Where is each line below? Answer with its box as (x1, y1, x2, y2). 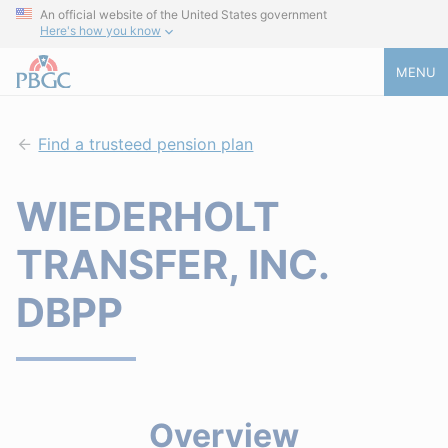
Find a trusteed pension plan (38, 134, 254, 154)
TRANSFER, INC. (16, 240, 329, 289)
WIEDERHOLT (16, 192, 280, 241)
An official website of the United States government (40, 7, 327, 22)
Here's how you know (40, 23, 161, 39)
